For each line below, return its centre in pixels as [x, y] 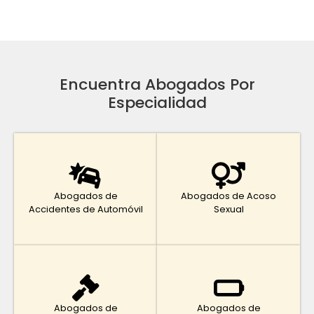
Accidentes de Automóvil [86, 209]
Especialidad [157, 102]
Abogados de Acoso [228, 196]
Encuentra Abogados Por [157, 84]
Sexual [228, 209]
